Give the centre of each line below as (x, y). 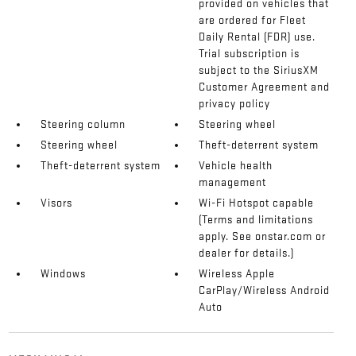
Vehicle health (236, 165)
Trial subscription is (250, 53)
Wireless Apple (237, 273)
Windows (63, 273)
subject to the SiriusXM (259, 70)
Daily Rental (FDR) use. (257, 37)
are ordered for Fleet (253, 20)
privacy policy (235, 103)
